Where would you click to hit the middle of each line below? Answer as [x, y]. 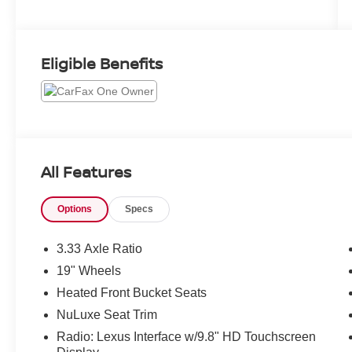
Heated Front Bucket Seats [132, 293]
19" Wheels [89, 271]
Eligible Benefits [102, 63]
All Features [86, 172]
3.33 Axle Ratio [100, 249]
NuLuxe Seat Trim [107, 315]
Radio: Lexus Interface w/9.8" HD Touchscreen [187, 337]
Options [75, 209]
